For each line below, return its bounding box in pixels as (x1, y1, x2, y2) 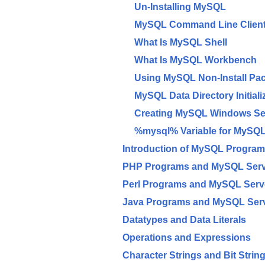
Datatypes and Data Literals (122, 214, 246, 225)
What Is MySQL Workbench (134, 54, 257, 65)
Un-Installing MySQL (134, 1, 226, 12)
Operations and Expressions (122, 232, 251, 243)
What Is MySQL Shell (134, 37, 227, 47)
